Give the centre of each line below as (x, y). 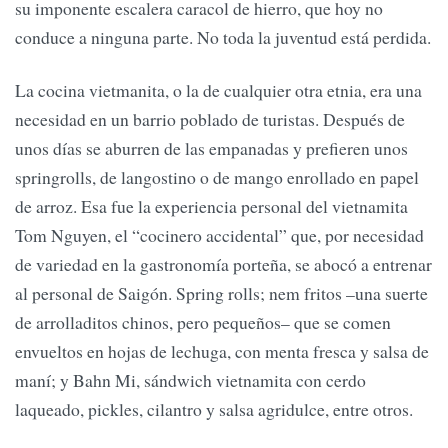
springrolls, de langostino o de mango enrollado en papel (217, 177)
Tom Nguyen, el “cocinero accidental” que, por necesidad (219, 235)
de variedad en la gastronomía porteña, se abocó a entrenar (223, 264)
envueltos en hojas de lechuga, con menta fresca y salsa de (222, 351)
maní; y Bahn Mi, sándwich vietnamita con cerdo (190, 380)
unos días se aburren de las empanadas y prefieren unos (211, 148)
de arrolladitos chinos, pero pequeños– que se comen (203, 322)
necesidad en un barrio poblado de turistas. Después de (210, 119)
